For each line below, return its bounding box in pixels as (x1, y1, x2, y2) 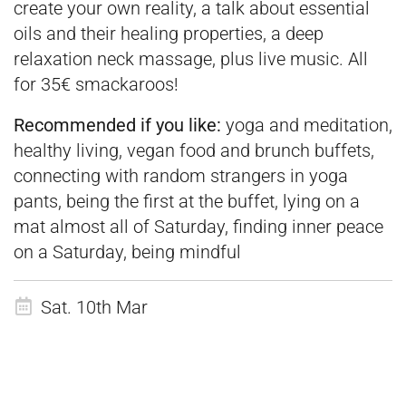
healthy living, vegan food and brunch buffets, (14, 140, 374, 162)
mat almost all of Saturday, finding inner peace (14, 216, 383, 238)
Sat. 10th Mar (41, 296, 148, 319)
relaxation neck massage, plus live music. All (14, 48, 368, 71)
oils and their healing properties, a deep (14, 23, 324, 45)
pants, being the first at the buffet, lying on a (14, 190, 360, 213)
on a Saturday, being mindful (14, 241, 241, 264)
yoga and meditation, (221, 114, 392, 137)
